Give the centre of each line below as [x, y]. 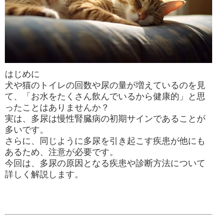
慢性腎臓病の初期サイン [105, 118]
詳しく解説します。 [44, 174]
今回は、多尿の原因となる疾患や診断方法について [105, 163]
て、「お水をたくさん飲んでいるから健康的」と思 [105, 96]
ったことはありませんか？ [57, 107]
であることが [179, 118]
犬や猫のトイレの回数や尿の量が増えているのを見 [105, 85]
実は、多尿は [31, 118]
